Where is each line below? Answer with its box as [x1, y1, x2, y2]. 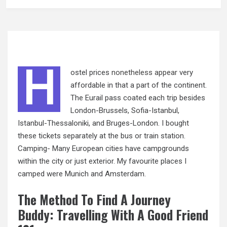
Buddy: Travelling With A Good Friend [18, 205, 208, 224]
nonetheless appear [111, 68, 177, 78]
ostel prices [70, 68, 111, 78]
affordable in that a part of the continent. [70, 81, 207, 90]
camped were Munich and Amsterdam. [18, 169, 146, 179]
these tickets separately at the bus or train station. [18, 131, 185, 141]
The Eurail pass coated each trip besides [70, 93, 205, 103]
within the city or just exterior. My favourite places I [18, 157, 186, 166]
